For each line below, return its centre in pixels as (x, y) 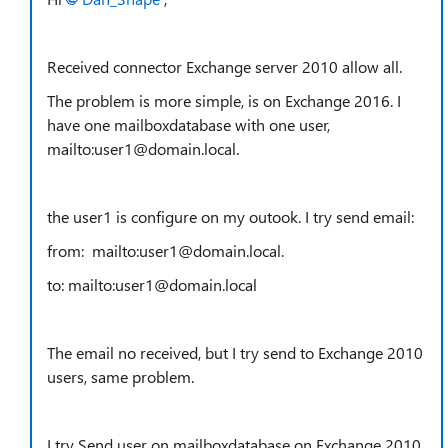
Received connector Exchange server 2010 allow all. (224, 66)
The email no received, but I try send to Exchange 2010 (235, 352)
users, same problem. (120, 376)
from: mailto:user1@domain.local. (165, 250)
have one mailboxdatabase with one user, (188, 124)
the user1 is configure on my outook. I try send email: (230, 216)
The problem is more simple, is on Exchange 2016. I (224, 100)
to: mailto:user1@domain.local (152, 284)
